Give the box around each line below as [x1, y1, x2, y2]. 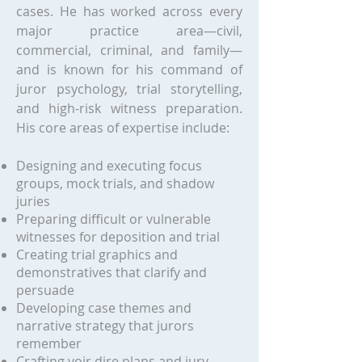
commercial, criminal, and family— [16, 41, 242, 59]
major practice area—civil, [16, 22, 242, 40]
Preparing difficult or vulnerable [16, 210, 211, 228]
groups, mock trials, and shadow [16, 175, 214, 192]
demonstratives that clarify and [16, 263, 207, 281]
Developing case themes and [16, 299, 192, 317]
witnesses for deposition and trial [16, 228, 220, 246]
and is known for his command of [16, 61, 242, 78]
